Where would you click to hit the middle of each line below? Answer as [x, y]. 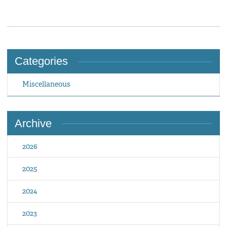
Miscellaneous [47, 84]
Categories [41, 61]
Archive [33, 123]
